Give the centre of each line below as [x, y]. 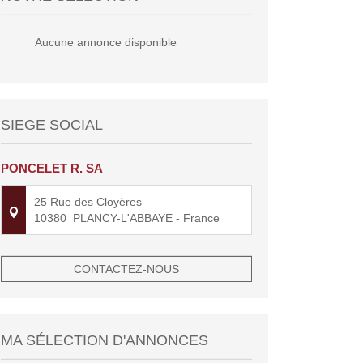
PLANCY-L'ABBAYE [123, 218]
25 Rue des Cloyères [88, 202]
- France [196, 218]
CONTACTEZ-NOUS [126, 269]
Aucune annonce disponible [105, 43]
